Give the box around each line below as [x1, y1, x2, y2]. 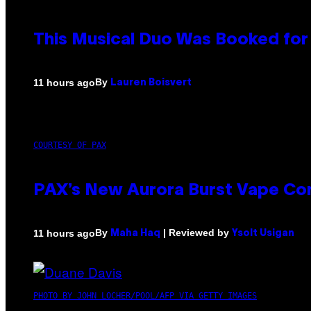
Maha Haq [110, 229, 160, 239]
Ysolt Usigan [232, 229, 294, 239]
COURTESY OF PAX [33, 140, 106, 151]
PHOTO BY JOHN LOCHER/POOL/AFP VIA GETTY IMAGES [33, 291, 257, 301]
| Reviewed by [160, 227, 232, 239]
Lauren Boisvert [110, 78, 192, 88]
